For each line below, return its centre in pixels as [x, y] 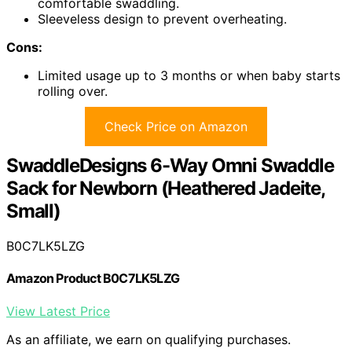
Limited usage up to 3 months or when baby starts [189, 76]
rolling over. [73, 92]
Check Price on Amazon [176, 127]
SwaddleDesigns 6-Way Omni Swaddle [170, 166]
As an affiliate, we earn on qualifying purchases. [148, 339]
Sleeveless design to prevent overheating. [162, 19]
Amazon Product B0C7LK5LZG [93, 279]
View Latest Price [58, 311]
